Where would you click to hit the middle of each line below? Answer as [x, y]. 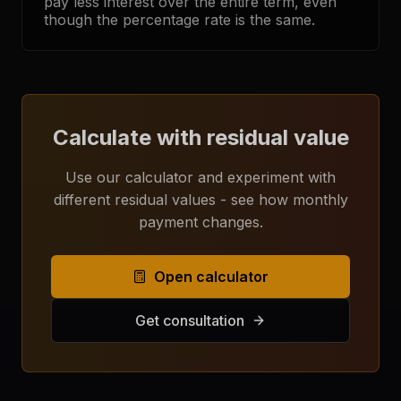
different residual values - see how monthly [200, 200]
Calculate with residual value [200, 137]
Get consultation [190, 320]
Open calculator [211, 277]
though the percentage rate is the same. [179, 20]
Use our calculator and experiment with [200, 177]
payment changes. [200, 222]
